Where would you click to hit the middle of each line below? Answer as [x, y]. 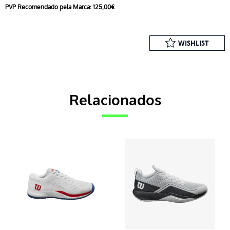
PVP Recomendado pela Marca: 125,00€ [60, 7]
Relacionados [115, 100]
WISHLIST [194, 43]
